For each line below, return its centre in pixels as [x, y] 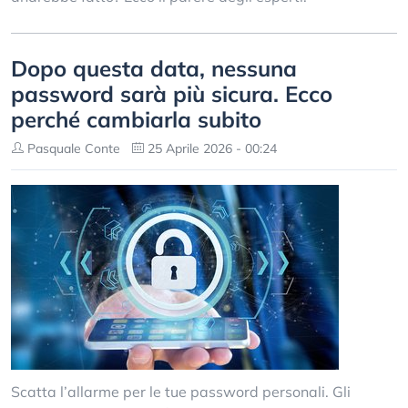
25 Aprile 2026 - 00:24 [210, 148]
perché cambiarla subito [136, 119]
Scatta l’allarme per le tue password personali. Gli [181, 392]
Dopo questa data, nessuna [154, 68]
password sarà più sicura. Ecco [172, 94]
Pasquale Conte [72, 148]
